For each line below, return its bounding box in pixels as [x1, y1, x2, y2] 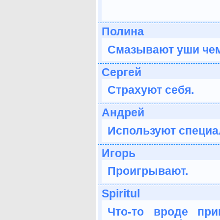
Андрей [102, 106, 144, 119]
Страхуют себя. [108, 83, 194, 97]
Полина [102, 25, 144, 38]
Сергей [102, 65, 141, 79]
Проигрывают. [108, 165, 188, 178]
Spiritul [102, 187, 140, 200]
